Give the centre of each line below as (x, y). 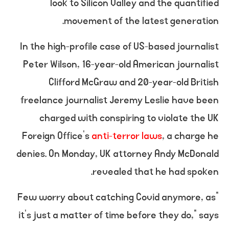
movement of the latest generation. (141, 21)
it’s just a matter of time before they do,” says (119, 215)
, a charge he (190, 136)
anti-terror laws (127, 136)
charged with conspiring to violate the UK (129, 118)
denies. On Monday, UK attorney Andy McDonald (118, 154)
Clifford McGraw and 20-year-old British (134, 82)
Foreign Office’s (57, 136)
